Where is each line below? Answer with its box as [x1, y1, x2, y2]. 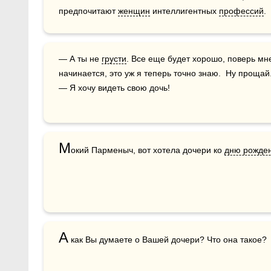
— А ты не [67, 54, 102, 64]
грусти [102, 54, 126, 64]
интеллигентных [150, 6, 219, 16]
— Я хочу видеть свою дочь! [59, 83, 170, 93]
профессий [219, 6, 264, 16]
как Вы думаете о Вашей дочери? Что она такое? [68, 235, 267, 244]
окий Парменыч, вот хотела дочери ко [71, 145, 224, 155]
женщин [118, 6, 150, 16]
